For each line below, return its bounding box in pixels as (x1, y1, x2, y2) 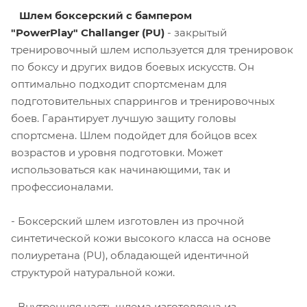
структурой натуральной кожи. (11, 265, 175, 279)
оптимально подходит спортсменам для (11, 77, 227, 90)
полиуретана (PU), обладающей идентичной (11, 248, 249, 262)
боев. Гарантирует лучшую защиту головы (11, 111, 236, 125)
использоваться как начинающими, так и (11, 162, 230, 176)
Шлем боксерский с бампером (19, 8, 192, 22)
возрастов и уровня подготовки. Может (11, 145, 223, 159)
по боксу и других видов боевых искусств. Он (11, 60, 254, 73)
